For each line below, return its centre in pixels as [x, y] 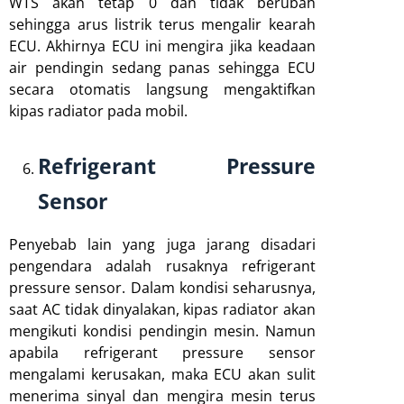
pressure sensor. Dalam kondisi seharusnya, [162, 287]
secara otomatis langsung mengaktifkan [162, 89]
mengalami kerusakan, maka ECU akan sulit [162, 374]
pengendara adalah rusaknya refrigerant [162, 266]
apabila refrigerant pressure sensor [162, 352]
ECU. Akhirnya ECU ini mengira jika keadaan [162, 46]
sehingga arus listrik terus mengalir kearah [162, 24]
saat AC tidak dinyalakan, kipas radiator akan [162, 309]
